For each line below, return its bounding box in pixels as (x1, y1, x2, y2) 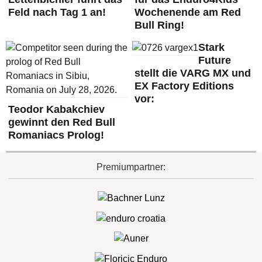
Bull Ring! (134, 19, 184, 31)
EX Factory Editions (134, 80, 234, 92)
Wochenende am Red (134, 6, 241, 18)
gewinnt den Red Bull (8, 116, 115, 128)
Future (198, 54, 231, 66)
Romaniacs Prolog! (8, 129, 104, 141)
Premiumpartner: (96, 162, 166, 172)
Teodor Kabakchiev (8, 104, 105, 115)
